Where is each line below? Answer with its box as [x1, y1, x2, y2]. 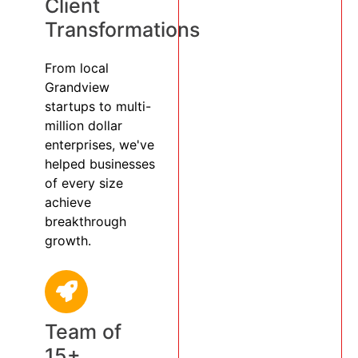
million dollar [45, 117, 122, 133]
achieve [45, 193, 91, 210]
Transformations [45, 17, 200, 42]
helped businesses [45, 155, 155, 172]
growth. [45, 232, 91, 249]
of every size [45, 174, 123, 191]
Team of [45, 319, 121, 344]
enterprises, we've [45, 136, 154, 153]
